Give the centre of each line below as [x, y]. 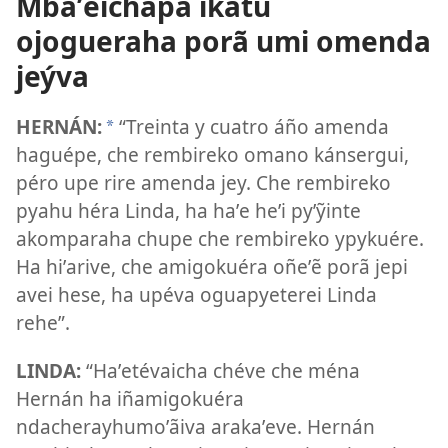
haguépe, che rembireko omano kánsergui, [212, 155]
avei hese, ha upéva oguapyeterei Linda [196, 295]
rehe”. [43, 323]
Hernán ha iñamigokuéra [130, 398]
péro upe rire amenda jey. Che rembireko [203, 183]
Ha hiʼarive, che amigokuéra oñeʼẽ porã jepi [212, 267]
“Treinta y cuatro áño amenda [251, 127]
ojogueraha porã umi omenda [223, 41]
